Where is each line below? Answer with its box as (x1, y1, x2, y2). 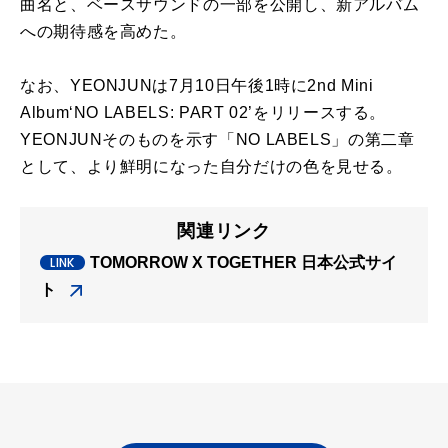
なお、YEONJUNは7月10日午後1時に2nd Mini (20, 76, 374, 94)
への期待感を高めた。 (20, 22, 187, 40)
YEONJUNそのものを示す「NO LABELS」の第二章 (20, 130, 415, 148)
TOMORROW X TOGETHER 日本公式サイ (90, 253, 397, 271)
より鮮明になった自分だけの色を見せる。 (86, 157, 403, 175)
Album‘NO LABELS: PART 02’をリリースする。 (20, 103, 387, 121)
